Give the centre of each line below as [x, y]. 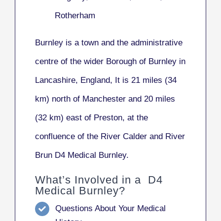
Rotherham [75, 16]
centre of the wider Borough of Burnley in [110, 62]
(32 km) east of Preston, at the [92, 118]
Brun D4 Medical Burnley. [82, 155]
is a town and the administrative [123, 43]
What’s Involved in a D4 [99, 180]
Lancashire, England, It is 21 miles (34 [106, 80]
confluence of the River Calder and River [110, 137]
